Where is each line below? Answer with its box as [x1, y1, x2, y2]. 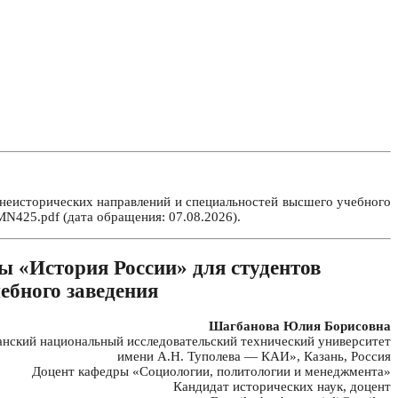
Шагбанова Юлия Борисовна [209, 319, 391, 334]
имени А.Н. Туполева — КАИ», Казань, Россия [117, 349, 391, 364]
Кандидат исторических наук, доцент [173, 379, 391, 394]
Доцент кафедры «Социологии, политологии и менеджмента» [32, 364, 391, 379]
